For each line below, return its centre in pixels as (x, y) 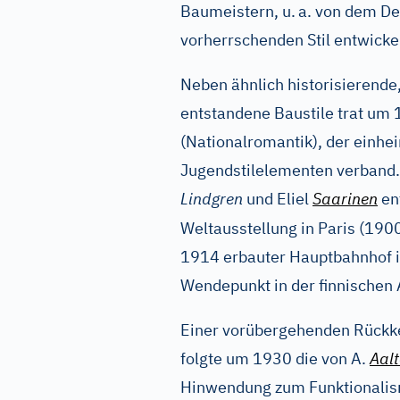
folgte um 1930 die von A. (275, 358)
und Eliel (278, 199)
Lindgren (212, 199)
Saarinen (345, 199)
